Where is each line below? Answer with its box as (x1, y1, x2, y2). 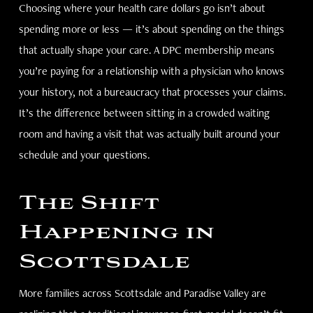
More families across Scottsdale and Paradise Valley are (18, 286, 266, 300)
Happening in (18, 220, 214, 246)
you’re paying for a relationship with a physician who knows (18, 64, 284, 78)
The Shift (18, 191, 159, 217)
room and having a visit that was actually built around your (18, 126, 280, 141)
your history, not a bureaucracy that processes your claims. (18, 85, 286, 99)
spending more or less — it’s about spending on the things (18, 22, 284, 36)
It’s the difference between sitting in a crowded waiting (18, 105, 270, 120)
